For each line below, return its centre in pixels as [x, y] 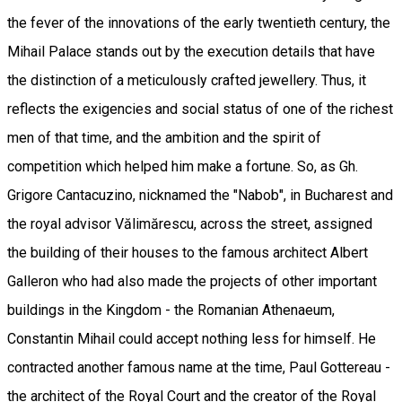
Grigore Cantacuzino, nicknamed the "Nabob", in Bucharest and [200, 195]
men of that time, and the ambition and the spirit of [164, 137]
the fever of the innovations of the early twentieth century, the [199, 22]
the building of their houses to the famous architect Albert [188, 252]
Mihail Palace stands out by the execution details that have [191, 51]
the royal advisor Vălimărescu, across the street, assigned [190, 223]
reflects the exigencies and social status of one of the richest [200, 109]
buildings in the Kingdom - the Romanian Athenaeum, [171, 310]
